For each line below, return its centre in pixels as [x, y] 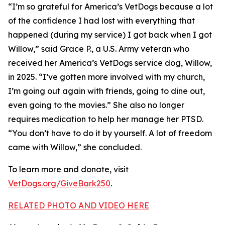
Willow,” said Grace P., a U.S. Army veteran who [99, 49]
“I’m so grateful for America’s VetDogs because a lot [110, 7]
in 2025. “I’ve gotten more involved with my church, [106, 77]
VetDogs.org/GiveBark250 [59, 183]
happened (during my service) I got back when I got [110, 35]
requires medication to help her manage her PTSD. [106, 119]
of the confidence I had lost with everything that [101, 21]
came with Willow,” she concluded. [75, 147]
